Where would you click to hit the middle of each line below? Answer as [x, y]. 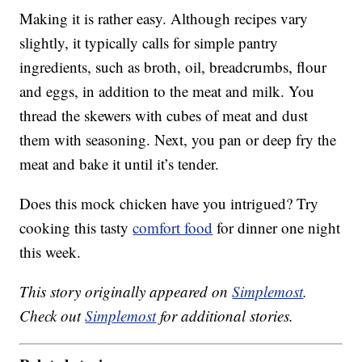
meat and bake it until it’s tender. [120, 163]
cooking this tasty [76, 227]
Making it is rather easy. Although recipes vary [164, 18]
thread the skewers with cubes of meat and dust [164, 115]
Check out [53, 315]
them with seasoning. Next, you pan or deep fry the [178, 139]
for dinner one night [277, 227]
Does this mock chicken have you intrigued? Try [169, 203]
